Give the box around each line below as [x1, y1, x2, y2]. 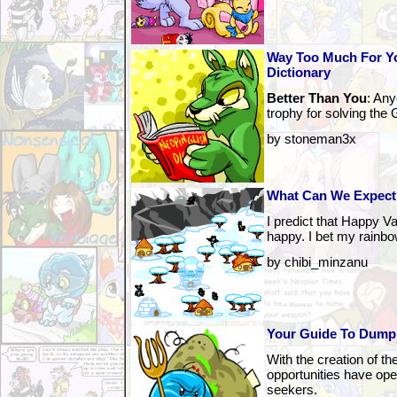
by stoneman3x [267, 131, 356, 146]
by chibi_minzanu [267, 254, 368, 269]
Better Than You [267, 90, 367, 105]
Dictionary [267, 65, 331, 80]
